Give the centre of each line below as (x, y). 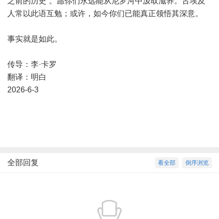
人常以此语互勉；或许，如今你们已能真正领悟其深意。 (105, 13)
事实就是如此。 (35, 39)
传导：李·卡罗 (32, 64)
